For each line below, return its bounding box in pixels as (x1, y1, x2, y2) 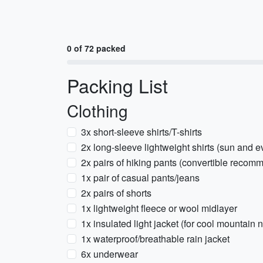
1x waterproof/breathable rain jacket (81, 232, 230, 245)
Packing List (67, 72, 168, 99)
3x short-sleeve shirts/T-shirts (81, 125, 202, 139)
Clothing (67, 99, 128, 122)
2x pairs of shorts (81, 186, 151, 200)
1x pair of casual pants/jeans (81, 171, 200, 184)
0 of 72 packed (67, 42, 126, 54)
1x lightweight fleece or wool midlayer (81, 201, 237, 215)
